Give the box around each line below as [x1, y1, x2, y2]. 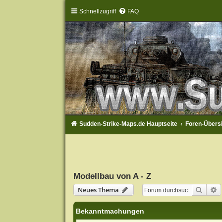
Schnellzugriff [79, 8, 116, 15]
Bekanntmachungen [75, 207, 144, 216]
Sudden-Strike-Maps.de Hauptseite [79, 120, 177, 128]
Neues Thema [77, 185, 119, 195]
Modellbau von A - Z [73, 171, 151, 181]
